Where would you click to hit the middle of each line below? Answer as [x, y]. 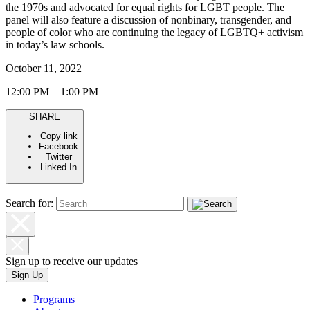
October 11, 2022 [44, 68]
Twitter [58, 157]
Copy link [58, 136]
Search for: [29, 203]
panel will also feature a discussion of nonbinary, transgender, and [148, 19]
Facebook [58, 147]
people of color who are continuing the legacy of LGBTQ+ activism [154, 32]
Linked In [58, 167]
